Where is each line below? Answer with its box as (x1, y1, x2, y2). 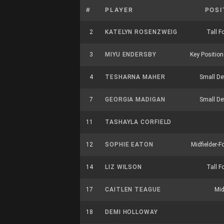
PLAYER (105, 6, 133, 13)
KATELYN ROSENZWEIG (105, 28, 178, 35)
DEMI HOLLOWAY (105, 208, 158, 215)
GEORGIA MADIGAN (105, 96, 165, 103)
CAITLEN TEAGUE (105, 186, 161, 193)
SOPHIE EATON (105, 141, 153, 148)
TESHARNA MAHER (105, 73, 165, 80)
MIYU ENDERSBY (105, 51, 156, 58)
